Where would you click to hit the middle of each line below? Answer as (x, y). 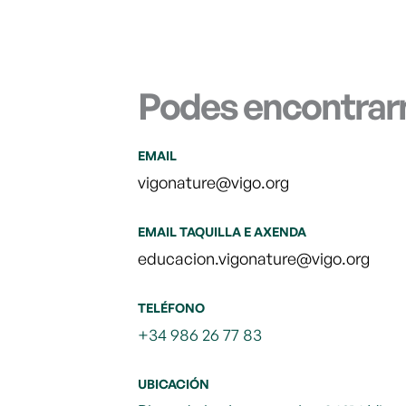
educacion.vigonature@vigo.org (254, 258)
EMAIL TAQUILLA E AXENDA (222, 232)
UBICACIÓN (174, 384)
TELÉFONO (171, 308)
